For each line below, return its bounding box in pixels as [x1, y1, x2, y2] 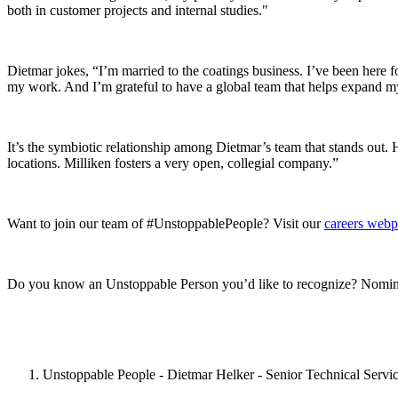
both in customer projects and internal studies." [7, 3, 268, 19]
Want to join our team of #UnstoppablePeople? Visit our [7, 216, 324, 232]
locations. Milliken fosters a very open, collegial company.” [7, 155, 338, 171]
